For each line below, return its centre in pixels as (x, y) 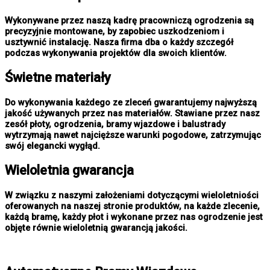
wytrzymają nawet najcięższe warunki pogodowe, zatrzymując (133, 135)
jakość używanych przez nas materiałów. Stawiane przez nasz (132, 113)
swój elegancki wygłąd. (52, 146)
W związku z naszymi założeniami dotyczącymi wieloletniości (132, 196)
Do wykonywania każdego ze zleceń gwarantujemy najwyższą (131, 102)
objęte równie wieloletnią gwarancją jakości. (96, 228)
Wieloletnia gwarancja (69, 171)
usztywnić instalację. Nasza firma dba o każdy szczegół (119, 42)
